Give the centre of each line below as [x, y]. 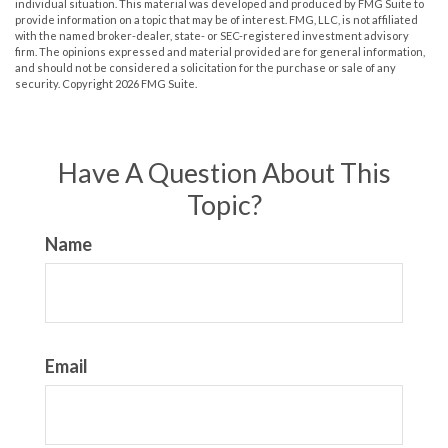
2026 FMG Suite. [156, 83]
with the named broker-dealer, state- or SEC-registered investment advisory [212, 35]
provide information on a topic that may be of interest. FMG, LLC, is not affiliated [216, 19]
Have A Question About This [224, 172]
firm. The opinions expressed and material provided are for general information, [220, 51]
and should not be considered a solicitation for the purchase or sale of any [205, 67]
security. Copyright [65, 83]
